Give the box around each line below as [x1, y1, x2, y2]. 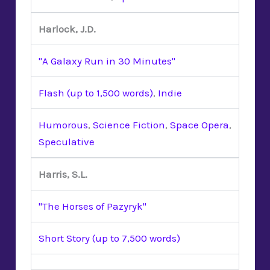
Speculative [39, 135, 95, 148]
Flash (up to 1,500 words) [39, 86, 153, 99]
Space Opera [170, 118, 229, 131]
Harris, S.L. [39, 168, 87, 180]
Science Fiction [93, 118, 165, 131]
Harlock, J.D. [39, 22, 96, 35]
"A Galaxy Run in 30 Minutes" [39, 54, 175, 67]
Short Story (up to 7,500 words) [39, 231, 180, 244]
